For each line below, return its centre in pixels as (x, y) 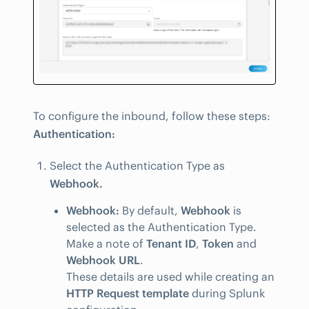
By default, (150, 211)
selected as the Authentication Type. (161, 227)
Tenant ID (171, 244)
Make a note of (106, 244)
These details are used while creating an (170, 277)
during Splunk (227, 293)
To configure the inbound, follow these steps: (152, 116)
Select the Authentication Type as (137, 165)
